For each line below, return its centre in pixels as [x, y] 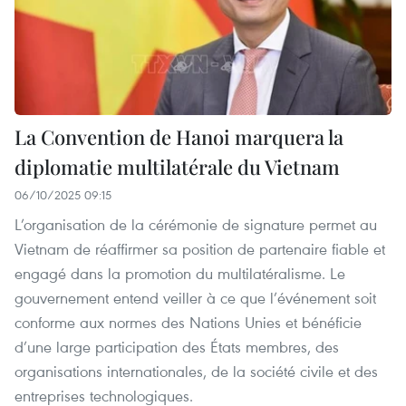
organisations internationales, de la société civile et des [196, 372]
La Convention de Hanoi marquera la [179, 137]
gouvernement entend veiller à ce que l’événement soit [195, 298]
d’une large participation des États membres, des [177, 347]
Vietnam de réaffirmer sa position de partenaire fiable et [200, 249]
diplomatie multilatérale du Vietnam [177, 167]
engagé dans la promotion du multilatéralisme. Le [180, 274]
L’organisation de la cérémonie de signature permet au [196, 225]
